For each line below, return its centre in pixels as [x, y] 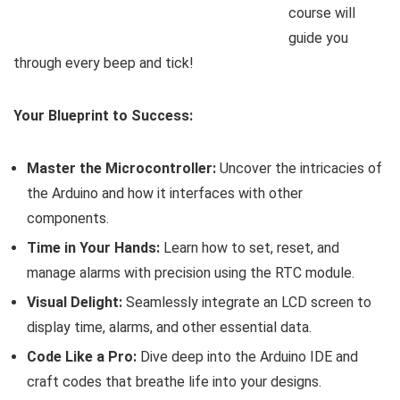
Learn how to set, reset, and [250, 247]
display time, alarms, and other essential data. [169, 327]
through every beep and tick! [104, 62]
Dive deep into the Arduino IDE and [247, 356]
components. [68, 218]
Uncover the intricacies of [299, 168]
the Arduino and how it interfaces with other [165, 193]
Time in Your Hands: [93, 247]
